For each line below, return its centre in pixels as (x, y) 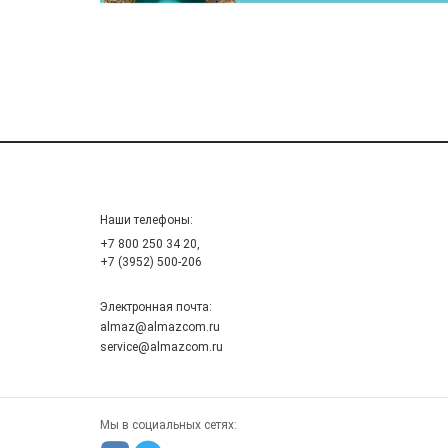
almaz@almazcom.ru (161, 326)
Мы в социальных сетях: (168, 424)
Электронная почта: (155, 306)
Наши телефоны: (146, 219)
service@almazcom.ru (161, 346)
